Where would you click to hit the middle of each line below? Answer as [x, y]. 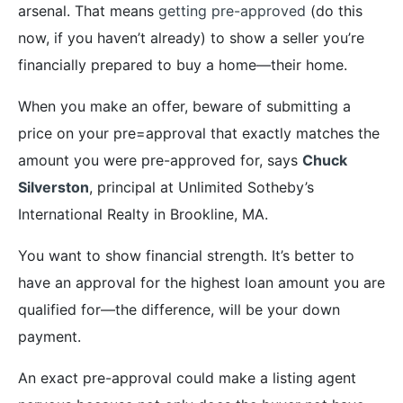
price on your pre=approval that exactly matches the [199, 133]
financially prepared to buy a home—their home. [183, 64]
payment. [49, 336]
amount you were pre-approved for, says [160, 160]
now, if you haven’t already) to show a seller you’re [191, 37]
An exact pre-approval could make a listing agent [187, 377]
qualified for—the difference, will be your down [179, 309]
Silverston [54, 187]
